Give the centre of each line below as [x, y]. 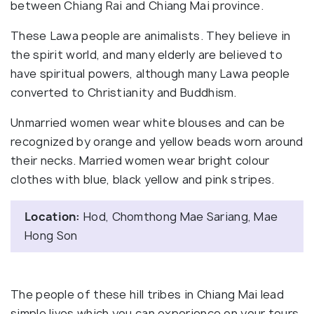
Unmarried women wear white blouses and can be [148, 123]
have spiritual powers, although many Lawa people [150, 74]
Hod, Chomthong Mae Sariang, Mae [179, 217]
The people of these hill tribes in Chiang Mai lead [147, 295]
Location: [53, 217]
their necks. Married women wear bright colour [140, 161]
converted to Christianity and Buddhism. [124, 93]
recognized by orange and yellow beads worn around [157, 142]
